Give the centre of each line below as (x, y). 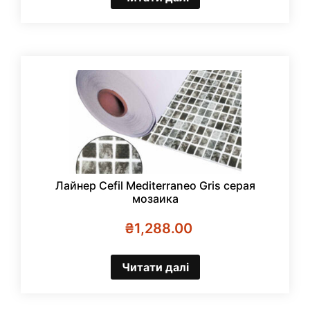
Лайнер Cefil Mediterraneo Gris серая (155, 186)
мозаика (155, 199)
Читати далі (155, 267)
